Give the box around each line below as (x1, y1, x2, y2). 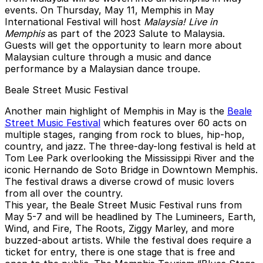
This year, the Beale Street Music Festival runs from (5, 198, 242, 211)
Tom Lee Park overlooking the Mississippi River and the (5, 151, 254, 164)
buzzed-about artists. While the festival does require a (5, 234, 251, 246)
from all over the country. (5, 187, 123, 199)
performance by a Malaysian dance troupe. (5, 62, 200, 75)
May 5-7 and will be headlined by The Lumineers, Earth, (5, 210, 256, 222)
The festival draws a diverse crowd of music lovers (5, 175, 234, 187)
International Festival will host (5, 15, 144, 28)
